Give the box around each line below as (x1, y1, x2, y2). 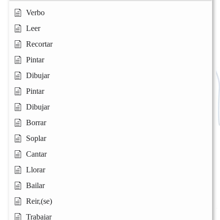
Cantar (26, 149, 47, 158)
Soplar (26, 134, 46, 142)
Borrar (26, 118, 46, 127)
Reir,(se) (26, 196, 52, 205)
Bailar (26, 181, 45, 190)
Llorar (26, 165, 45, 174)
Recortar (26, 39, 53, 48)
